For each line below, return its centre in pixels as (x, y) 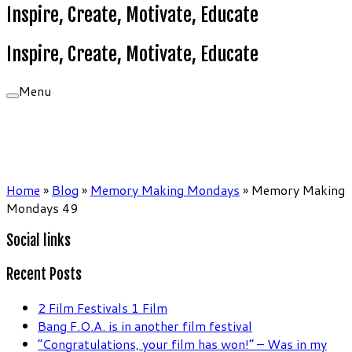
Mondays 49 (42, 207)
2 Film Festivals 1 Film (103, 307)
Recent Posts (44, 275)
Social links (38, 241)
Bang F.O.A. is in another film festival (145, 325)
